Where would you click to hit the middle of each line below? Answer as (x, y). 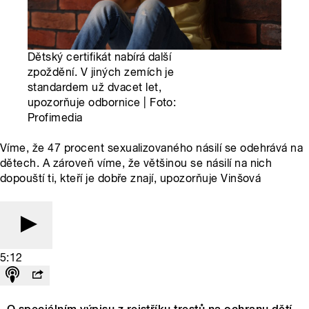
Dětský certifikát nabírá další (100, 57)
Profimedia (55, 118)
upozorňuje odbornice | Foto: (102, 103)
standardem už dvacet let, (94, 88)
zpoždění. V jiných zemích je (101, 72)
